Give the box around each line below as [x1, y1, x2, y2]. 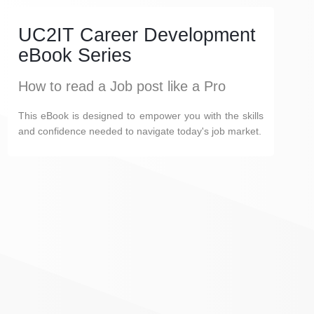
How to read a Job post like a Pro [18, 78, 226, 94]
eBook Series [18, 44, 132, 66]
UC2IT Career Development [18, 24, 256, 46]
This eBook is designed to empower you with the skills [18, 110, 264, 121]
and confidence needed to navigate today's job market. [18, 125, 261, 137]
